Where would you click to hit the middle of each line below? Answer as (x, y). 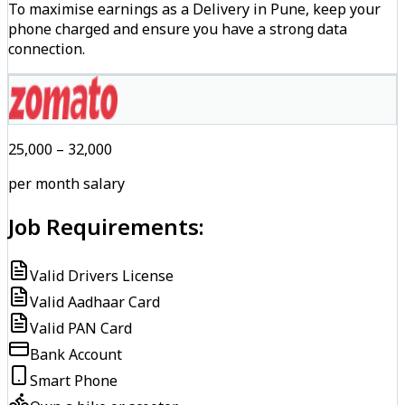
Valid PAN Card (81, 328)
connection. (47, 49)
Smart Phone (74, 380)
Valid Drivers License (102, 275)
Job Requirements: (106, 226)
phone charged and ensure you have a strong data (178, 29)
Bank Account (76, 354)
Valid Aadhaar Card (95, 301)
